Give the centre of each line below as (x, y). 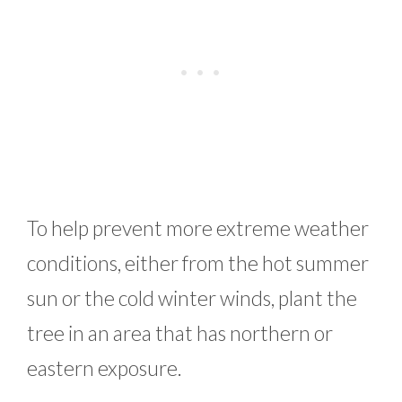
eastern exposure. (105, 367)
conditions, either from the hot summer (198, 262)
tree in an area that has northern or (180, 332)
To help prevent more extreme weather (198, 227)
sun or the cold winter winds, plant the (192, 297)
